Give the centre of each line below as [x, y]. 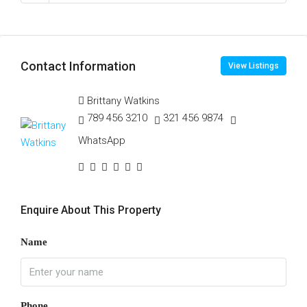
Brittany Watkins [124, 101]
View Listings [254, 66]
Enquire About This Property [91, 210]
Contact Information [78, 66]
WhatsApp [102, 140]
